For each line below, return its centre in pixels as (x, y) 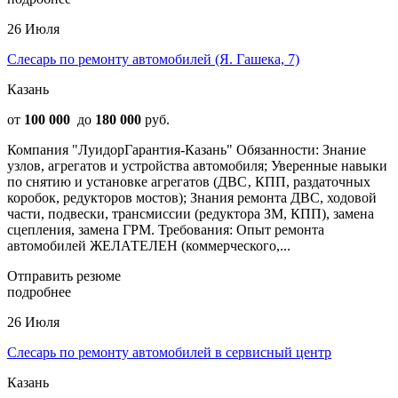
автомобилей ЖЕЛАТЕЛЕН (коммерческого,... (149, 245)
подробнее (39, 291)
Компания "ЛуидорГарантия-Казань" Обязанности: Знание (187, 149)
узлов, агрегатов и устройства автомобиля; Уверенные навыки (197, 165)
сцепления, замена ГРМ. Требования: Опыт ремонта (166, 229)
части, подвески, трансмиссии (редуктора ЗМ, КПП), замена (191, 213)
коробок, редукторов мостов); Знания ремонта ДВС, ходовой (192, 197)
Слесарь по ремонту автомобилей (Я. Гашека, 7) (153, 59)
